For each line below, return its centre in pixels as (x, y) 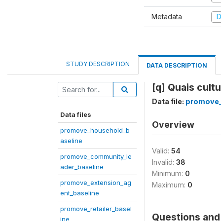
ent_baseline (80, 193)
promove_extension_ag (96, 182)
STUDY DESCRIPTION (98, 64)
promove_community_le (96, 156)
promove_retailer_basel (96, 208)
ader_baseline (82, 166)
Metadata (167, 17)
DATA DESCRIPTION (177, 65)
